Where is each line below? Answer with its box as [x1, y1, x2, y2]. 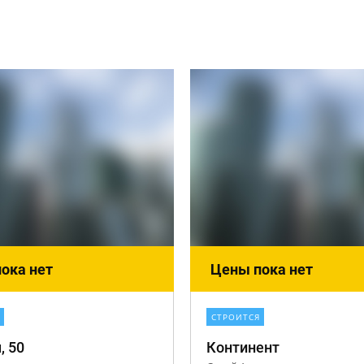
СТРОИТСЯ [211, 311, 260, 323]
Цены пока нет [210, 261, 313, 278]
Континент [206, 339, 279, 356]
